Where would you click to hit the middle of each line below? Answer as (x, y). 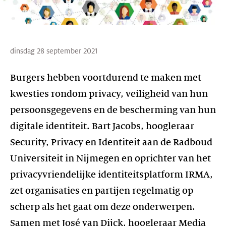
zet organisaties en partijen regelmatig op (102, 190)
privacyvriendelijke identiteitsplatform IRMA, (111, 174)
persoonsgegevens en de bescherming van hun (113, 110)
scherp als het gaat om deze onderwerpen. (103, 207)
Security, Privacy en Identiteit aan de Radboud (111, 142)
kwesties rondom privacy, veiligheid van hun (109, 94)
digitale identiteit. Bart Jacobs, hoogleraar (102, 126)
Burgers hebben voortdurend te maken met (106, 77)
